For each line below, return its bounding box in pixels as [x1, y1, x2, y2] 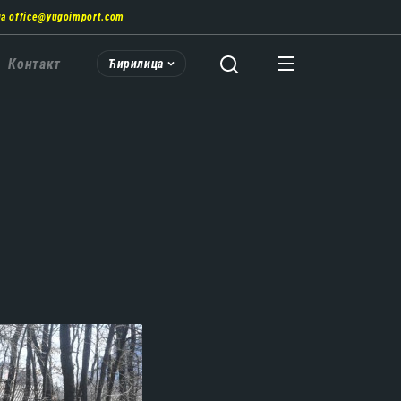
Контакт [8, 55, 61, 73]
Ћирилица [107, 56, 164, 71]
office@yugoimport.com [9, 11, 124, 23]
